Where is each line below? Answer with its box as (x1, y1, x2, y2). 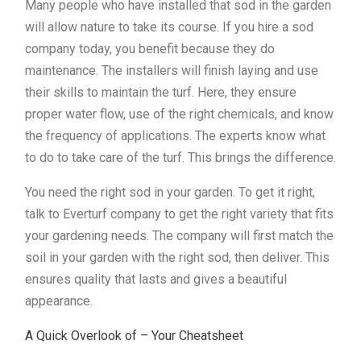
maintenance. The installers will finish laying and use (25, 63, 318, 79)
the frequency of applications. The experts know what (25, 128, 326, 144)
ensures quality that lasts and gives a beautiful (25, 272, 287, 288)
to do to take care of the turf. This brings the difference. (25, 150, 336, 166)
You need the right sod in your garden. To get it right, (25, 185, 315, 201)
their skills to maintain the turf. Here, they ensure (25, 85, 297, 101)
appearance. (25, 293, 93, 309)
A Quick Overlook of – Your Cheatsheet (25, 328, 243, 344)
